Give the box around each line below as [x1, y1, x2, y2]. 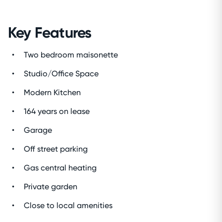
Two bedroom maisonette [24, 50, 118, 59]
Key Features [8, 23, 92, 42]
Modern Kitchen [24, 87, 81, 97]
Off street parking [24, 144, 88, 154]
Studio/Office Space [24, 68, 99, 78]
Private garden [24, 181, 77, 191]
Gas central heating [24, 163, 97, 172]
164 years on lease [24, 106, 90, 116]
